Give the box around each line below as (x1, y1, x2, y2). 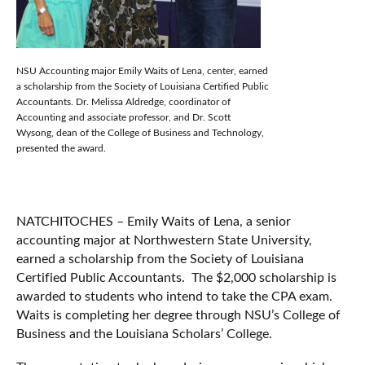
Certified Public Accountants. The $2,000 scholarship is (16, 268, 336, 285)
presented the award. (16, 141, 106, 154)
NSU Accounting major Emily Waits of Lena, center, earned (16, 64, 268, 77)
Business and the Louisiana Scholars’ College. (16, 324, 272, 341)
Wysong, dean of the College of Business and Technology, (16, 125, 264, 139)
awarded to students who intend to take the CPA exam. (16, 287, 336, 304)
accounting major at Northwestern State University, (16, 231, 312, 248)
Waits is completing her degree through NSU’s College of (16, 306, 341, 323)
